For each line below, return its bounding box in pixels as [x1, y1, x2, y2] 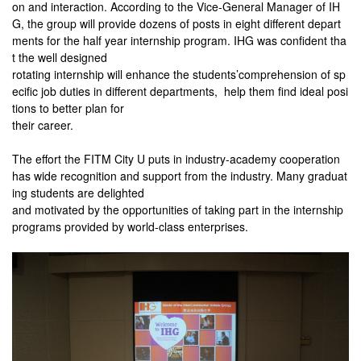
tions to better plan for [12, 100, 124, 117]
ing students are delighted [12, 185, 144, 201]
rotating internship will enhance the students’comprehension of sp [12, 66, 346, 83]
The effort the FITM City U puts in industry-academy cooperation [12, 151, 340, 168]
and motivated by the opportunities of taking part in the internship [12, 201, 343, 218]
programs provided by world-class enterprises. [12, 218, 248, 235]
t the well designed [12, 49, 107, 66]
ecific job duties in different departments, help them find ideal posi [12, 83, 348, 100]
